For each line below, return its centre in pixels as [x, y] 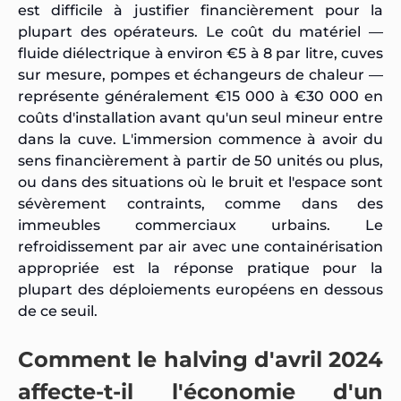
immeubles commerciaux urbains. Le [200, 225]
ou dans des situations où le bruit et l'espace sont [200, 182]
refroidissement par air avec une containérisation [200, 246]
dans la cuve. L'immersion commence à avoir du [200, 139]
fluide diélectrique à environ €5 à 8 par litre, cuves [200, 53]
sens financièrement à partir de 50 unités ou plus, [200, 160]
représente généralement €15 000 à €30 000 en [200, 96]
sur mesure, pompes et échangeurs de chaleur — [200, 74]
